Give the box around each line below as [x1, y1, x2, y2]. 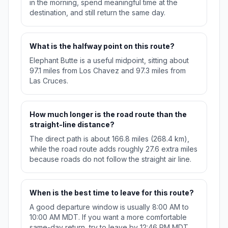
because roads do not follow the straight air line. [30, 154, 191, 163]
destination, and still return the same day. [30, 8, 165, 17]
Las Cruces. [30, 76, 68, 85]
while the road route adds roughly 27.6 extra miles [30, 144, 197, 153]
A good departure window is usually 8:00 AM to [30, 202, 189, 211]
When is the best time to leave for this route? [30, 188, 194, 197]
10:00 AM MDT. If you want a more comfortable [30, 212, 187, 221]
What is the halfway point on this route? [30, 41, 175, 50]
